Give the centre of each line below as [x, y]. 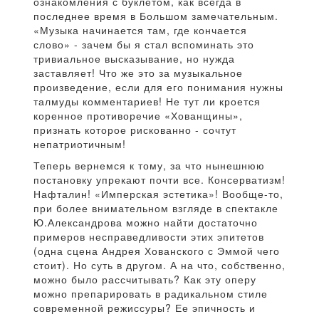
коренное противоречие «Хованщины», [138, 116]
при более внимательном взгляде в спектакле [156, 208]
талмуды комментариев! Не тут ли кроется [147, 101]
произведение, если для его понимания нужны [158, 87]
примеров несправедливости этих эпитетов [149, 237]
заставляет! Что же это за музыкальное [138, 73]
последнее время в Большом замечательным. [156, 16]
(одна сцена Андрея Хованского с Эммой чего [157, 251]
